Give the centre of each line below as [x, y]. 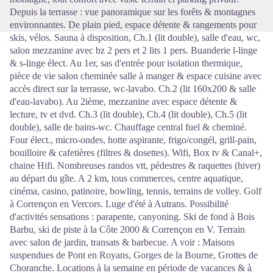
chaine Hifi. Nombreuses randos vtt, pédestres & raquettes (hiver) [135, 165]
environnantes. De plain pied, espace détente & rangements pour [133, 24]
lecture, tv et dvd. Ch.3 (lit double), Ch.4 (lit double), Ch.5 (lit [128, 114]
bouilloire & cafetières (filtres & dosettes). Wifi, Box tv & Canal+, [136, 152]
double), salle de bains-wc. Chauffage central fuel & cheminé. [128, 127]
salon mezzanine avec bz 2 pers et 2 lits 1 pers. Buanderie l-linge [133, 50]
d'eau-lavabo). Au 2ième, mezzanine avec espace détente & [123, 101]
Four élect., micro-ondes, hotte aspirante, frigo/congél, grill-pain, [133, 140]
